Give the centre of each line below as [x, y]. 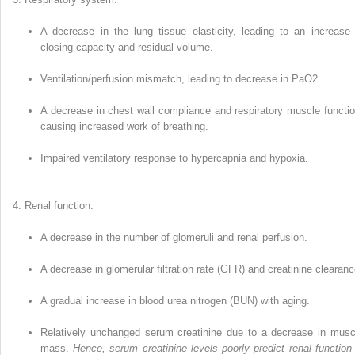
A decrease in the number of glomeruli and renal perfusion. [174, 238]
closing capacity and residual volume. [127, 48]
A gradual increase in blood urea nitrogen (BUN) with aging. [175, 301]
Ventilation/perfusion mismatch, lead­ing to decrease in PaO [176, 79]
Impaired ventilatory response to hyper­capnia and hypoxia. [174, 158]
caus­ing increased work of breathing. [124, 127]
